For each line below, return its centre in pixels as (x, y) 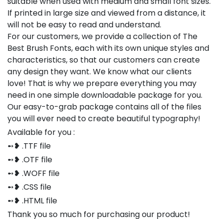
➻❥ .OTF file (30, 159)
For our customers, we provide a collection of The (102, 36)
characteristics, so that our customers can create (104, 60)
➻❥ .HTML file (32, 200)
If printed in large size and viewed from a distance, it (107, 13)
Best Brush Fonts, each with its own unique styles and (108, 48)
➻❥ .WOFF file (33, 173)
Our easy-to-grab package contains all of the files (104, 107)
